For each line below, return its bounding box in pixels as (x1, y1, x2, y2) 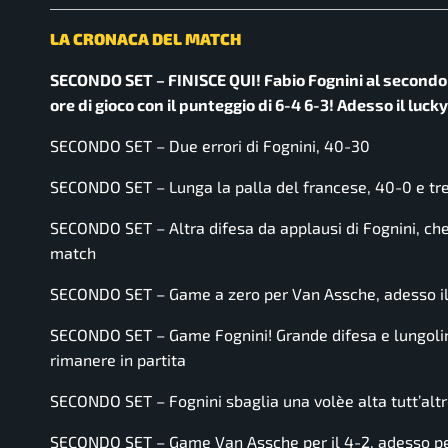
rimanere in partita (50, 349, 186, 369)
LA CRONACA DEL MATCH (50, 28, 241, 48)
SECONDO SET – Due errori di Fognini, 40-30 (50, 135, 370, 155)
